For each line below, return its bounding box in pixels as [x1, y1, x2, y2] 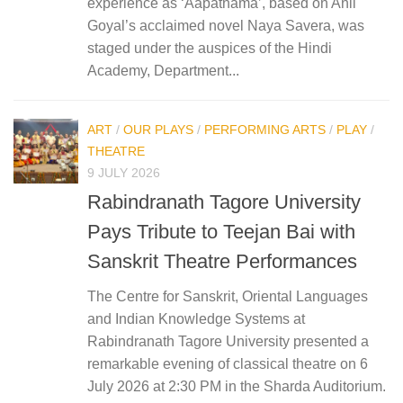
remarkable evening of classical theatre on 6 [87, 356, 368, 372]
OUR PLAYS [123, 122, 193, 138]
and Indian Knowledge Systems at [87, 311, 305, 327]
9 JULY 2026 [87, 166, 160, 181]
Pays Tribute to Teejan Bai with [87, 220, 355, 244]
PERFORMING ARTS [204, 122, 326, 138]
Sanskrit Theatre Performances [87, 250, 357, 273]
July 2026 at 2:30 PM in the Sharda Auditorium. [87, 379, 386, 395]
